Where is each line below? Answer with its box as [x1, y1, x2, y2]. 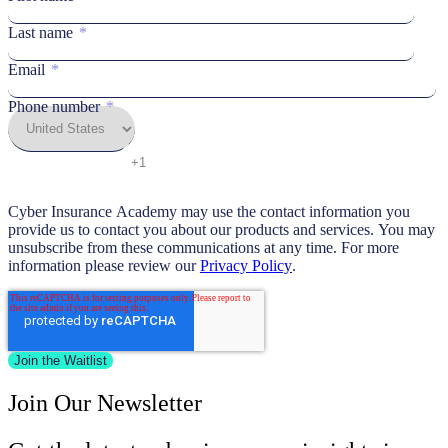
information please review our [8, 257, 200, 275]
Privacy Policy [200, 257, 292, 275]
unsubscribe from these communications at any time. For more [8, 239, 399, 257]
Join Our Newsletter [8, 390, 202, 417]
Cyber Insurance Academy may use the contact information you [8, 203, 410, 221]
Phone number [8, 98, 100, 116]
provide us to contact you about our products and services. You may [8, 221, 435, 239]
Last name [8, 24, 73, 42]
